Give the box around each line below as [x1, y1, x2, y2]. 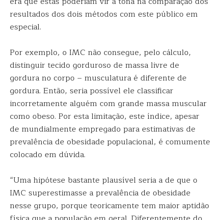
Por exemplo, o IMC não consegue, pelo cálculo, [10, 46, 191, 59]
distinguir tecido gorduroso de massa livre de [10, 59, 179, 72]
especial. [10, 21, 41, 33]
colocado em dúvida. [10, 148, 85, 161]
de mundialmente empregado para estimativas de [10, 123, 195, 136]
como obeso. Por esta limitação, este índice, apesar [10, 110, 199, 123]
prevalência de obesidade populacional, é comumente [10, 136, 210, 148]
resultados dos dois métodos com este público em [10, 8, 198, 21]
